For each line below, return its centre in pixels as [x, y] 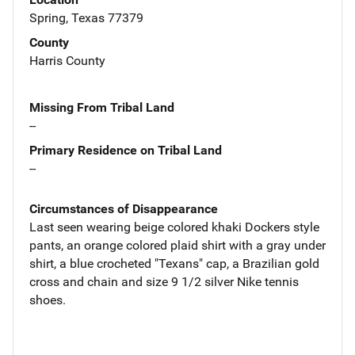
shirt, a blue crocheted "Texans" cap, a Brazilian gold [174, 263]
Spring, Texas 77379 [86, 17]
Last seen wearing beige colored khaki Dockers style [174, 227]
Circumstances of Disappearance [124, 208]
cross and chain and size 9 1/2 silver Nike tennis [164, 281]
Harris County [67, 60]
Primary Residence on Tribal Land [126, 150]
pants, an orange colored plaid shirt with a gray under [177, 245]
